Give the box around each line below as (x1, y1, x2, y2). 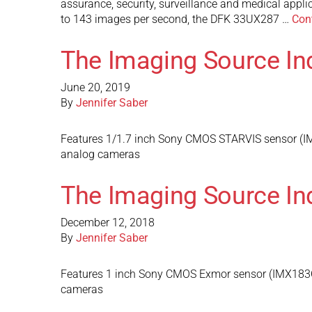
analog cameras (61, 148, 140, 161)
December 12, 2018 (61, 216, 155, 229)
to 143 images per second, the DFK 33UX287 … (61, 13, 292, 26)
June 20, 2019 (61, 81, 130, 94)
